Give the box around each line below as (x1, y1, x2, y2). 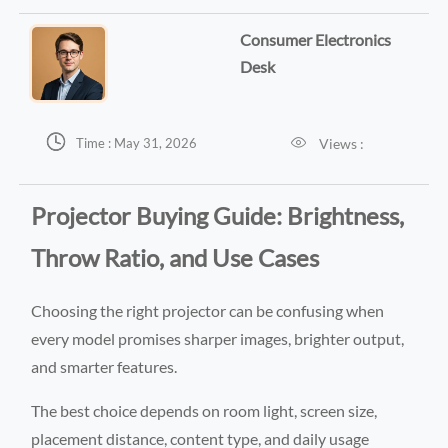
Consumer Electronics (239, 29, 391, 49)
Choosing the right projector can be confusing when (31, 300, 385, 320)
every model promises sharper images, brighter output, (31, 328, 405, 348)
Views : (319, 135, 365, 153)
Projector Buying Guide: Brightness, (31, 200, 405, 230)
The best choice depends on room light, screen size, (31, 400, 378, 420)
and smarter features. (31, 356, 178, 376)
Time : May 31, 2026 (75, 135, 197, 152)
